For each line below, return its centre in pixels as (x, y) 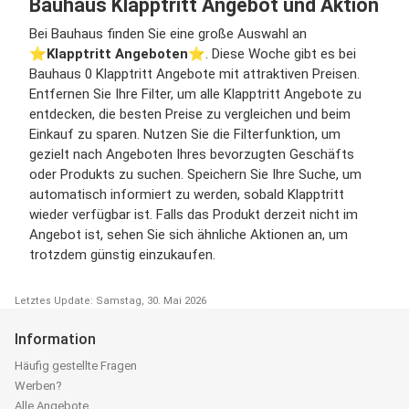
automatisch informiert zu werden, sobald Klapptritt (187, 194)
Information (55, 339)
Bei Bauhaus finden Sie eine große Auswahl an (168, 33)
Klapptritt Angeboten (117, 53)
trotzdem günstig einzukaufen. (122, 254)
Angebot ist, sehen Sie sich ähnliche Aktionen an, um (189, 234)
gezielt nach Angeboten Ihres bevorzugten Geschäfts (192, 154)
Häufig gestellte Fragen (76, 365)
